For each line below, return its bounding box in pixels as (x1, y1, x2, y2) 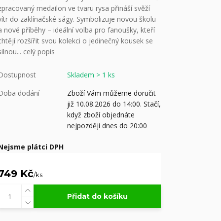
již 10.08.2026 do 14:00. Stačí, (67, 99, 161, 109)
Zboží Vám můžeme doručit (67, 88, 156, 98)
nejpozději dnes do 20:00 (67, 121, 147, 130)
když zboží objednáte (67, 110, 135, 119)
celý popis (23, 47, 55, 56)
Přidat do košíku (67, 192, 128, 201)
